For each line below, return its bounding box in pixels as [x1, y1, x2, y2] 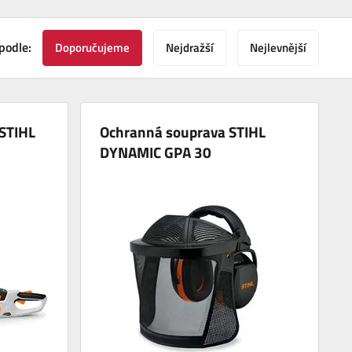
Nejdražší [166, 38, 214, 57]
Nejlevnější [250, 38, 306, 57]
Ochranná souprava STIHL [100, 119, 266, 143]
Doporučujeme [55, 38, 130, 57]
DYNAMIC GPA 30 [100, 140, 212, 163]
